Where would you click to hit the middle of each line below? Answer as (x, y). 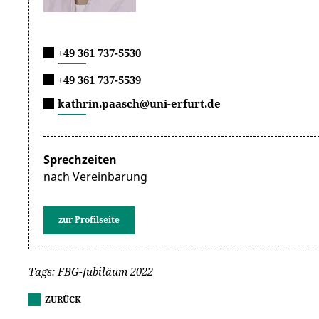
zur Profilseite (89, 220)
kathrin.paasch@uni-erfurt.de (139, 103)
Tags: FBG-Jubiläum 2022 (91, 271)
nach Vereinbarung (95, 177)
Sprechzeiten (80, 159)
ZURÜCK (63, 299)
